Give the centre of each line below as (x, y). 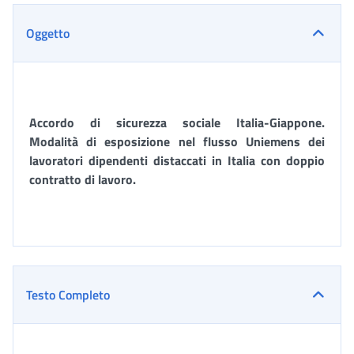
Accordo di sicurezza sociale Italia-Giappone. (177, 122)
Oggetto (48, 33)
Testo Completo (68, 295)
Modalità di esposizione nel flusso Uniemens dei (177, 141)
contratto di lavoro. (83, 179)
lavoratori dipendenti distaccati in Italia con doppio (177, 160)
